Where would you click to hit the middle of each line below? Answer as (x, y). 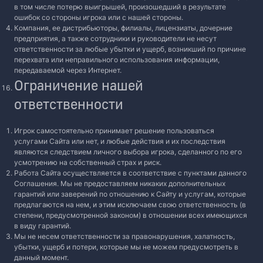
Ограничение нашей (79, 85)
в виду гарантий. (43, 226)
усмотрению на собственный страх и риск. (88, 162)
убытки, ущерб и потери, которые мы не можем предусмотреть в (126, 247)
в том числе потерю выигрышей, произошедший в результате (120, 7)
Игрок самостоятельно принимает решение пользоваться (114, 131)
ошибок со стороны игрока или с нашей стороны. (99, 17)
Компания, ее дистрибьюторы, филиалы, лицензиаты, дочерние (123, 28)
